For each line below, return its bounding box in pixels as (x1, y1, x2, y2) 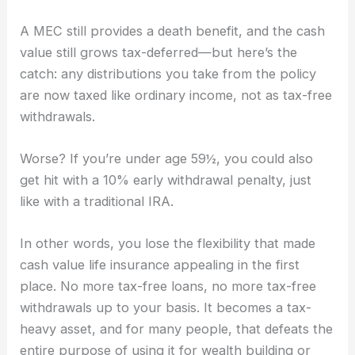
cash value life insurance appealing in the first (20, 257, 300, 273)
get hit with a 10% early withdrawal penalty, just (20, 172, 312, 189)
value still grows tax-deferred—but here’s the (20, 44, 298, 60)
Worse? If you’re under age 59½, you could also (20, 151, 314, 167)
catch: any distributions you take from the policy (20, 65, 317, 82)
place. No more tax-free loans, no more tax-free (20, 278, 317, 295)
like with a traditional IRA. (20, 193, 174, 210)
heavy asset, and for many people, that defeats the (20, 321, 334, 338)
